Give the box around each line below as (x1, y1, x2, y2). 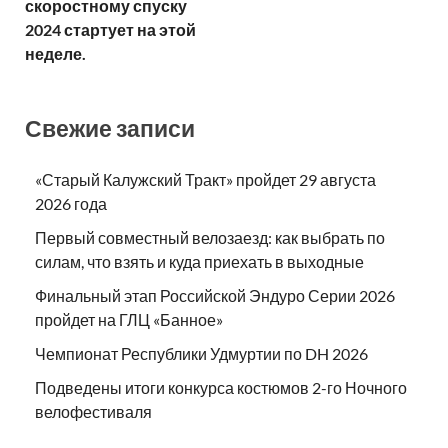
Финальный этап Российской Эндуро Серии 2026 (35, 286, 395, 306)
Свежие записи (25, 113, 195, 142)
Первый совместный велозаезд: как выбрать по (35, 228, 385, 248)
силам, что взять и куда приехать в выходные (35, 252, 364, 272)
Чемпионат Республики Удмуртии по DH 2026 (35, 344, 368, 364)
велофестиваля (35, 402, 155, 422)
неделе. (25, 43, 86, 63)
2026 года (35, 194, 107, 214)
